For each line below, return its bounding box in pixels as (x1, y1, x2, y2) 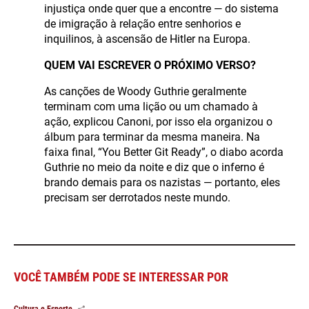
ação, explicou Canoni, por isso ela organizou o (44, 114, 272, 128)
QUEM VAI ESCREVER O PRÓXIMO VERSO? (44, 58, 256, 72)
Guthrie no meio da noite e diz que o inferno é (44, 160, 264, 174)
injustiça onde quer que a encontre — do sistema (44, 1, 279, 15)
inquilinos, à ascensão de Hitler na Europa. (44, 32, 250, 46)
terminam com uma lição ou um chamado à (44, 99, 258, 113)
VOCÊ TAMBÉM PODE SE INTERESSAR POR (14, 269, 228, 284)
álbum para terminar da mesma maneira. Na (44, 130, 260, 143)
